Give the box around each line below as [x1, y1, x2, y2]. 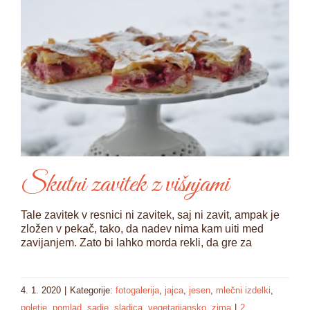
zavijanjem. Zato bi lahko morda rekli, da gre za [21, 236, 252, 248]
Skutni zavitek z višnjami [21, 167, 229, 202]
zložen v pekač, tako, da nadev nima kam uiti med [21, 222, 264, 235]
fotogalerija [116, 284, 159, 295]
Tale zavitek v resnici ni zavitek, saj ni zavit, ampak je [21, 208, 280, 221]
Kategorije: [70, 284, 116, 295]
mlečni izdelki [216, 284, 271, 295]
